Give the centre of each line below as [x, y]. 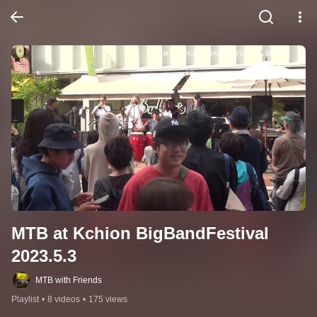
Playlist [25, 300]
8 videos [64, 300]
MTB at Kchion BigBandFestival [140, 234]
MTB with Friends [69, 281]
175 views [108, 300]
